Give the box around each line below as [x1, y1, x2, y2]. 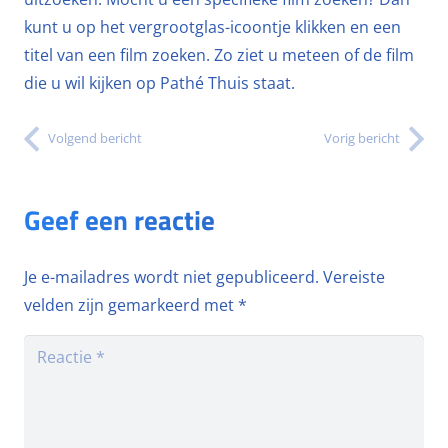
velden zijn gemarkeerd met [24, 294, 238, 317]
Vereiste [323, 266, 385, 289]
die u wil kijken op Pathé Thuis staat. [24, 72, 295, 94]
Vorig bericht [324, 129, 400, 147]
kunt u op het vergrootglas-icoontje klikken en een [24, 16, 401, 38]
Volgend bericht [48, 129, 142, 147]
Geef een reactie [24, 199, 221, 241]
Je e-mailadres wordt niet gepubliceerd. [24, 266, 319, 289]
